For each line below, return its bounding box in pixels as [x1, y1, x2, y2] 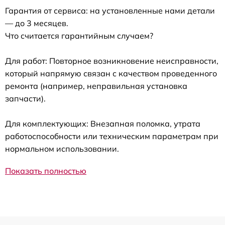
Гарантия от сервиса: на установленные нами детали [5, 6, 215, 16]
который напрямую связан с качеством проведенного [5, 68, 217, 79]
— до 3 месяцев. [5, 18, 68, 29]
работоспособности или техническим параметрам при [5, 131, 218, 142]
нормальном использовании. [5, 144, 119, 154]
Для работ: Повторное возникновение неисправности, [5, 56, 218, 66]
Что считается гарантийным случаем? [5, 31, 153, 41]
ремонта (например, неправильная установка [5, 81, 187, 91]
